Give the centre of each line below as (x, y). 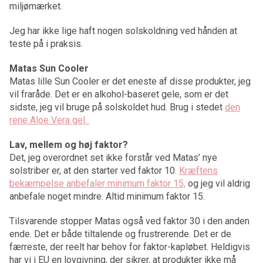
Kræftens (198, 170)
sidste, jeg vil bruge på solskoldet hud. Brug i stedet (117, 107)
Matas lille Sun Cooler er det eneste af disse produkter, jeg (130, 81)
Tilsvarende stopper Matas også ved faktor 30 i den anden (129, 221)
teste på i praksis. (46, 43)
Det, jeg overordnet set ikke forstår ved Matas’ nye (113, 157)
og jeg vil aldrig (218, 183)
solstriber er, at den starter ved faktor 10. (94, 170)
